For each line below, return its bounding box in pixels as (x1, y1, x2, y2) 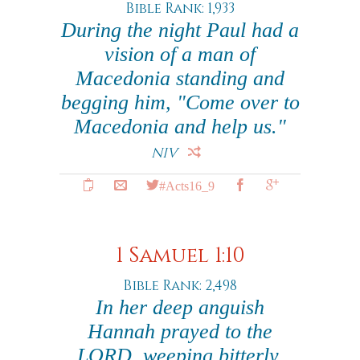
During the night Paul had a (61, 18, 299, 42)
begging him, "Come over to (60, 91, 300, 114)
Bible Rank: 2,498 (123, 276, 237, 295)
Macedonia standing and (76, 67, 284, 90)
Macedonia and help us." (74, 115, 286, 138)
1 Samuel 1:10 (115, 242, 245, 270)
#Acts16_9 (158, 178, 215, 191)
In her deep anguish (96, 296, 264, 319)
